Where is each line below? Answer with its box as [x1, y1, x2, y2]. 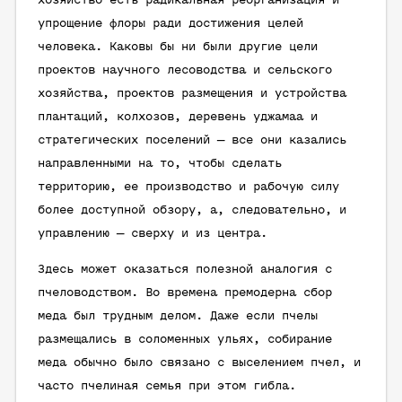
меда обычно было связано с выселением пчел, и [38, 356, 361, 370]
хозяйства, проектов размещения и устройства [38, 87, 346, 100]
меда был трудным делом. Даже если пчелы [38, 310, 318, 323]
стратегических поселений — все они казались [38, 134, 346, 147]
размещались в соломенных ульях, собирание [38, 333, 332, 346]
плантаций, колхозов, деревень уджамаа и [38, 110, 318, 124]
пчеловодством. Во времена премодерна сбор [38, 286, 332, 300]
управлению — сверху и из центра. [38, 227, 267, 240]
